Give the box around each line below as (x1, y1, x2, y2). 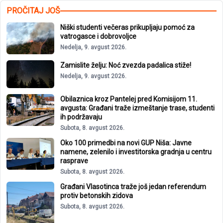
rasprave (60, 157, 88, 165)
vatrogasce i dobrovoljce (60, 32, 136, 40)
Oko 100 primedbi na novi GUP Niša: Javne (60, 139, 192, 147)
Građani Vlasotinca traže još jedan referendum (60, 183, 206, 191)
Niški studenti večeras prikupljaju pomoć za (60, 23, 195, 31)
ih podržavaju (60, 113, 102, 121)
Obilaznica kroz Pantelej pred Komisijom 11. (60, 95, 197, 104)
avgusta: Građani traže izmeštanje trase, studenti (60, 104, 215, 112)
